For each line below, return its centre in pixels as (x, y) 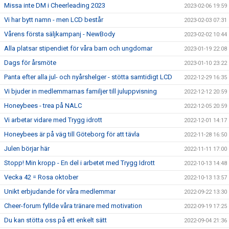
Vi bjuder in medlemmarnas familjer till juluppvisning (81, 91)
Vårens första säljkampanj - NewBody (60, 34)
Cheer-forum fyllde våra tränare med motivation (73, 206)
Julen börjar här (27, 148)
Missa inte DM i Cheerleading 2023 (55, 5)
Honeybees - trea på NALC (43, 106)
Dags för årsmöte (30, 63)
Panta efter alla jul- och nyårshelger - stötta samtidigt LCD (88, 77)
